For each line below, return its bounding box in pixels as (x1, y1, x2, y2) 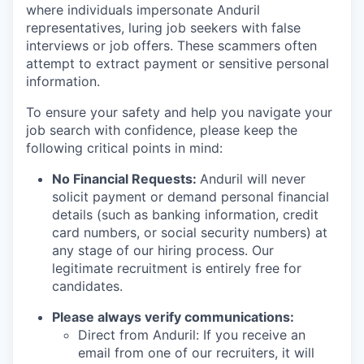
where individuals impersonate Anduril (26, 2, 260, 19)
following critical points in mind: (26, 140, 223, 157)
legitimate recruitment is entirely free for (52, 260, 301, 277)
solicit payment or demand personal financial (52, 188, 329, 206)
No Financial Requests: (52, 171, 200, 188)
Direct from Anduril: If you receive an (78, 327, 305, 344)
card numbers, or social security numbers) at (52, 224, 327, 241)
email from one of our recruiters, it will (78, 344, 314, 362)
